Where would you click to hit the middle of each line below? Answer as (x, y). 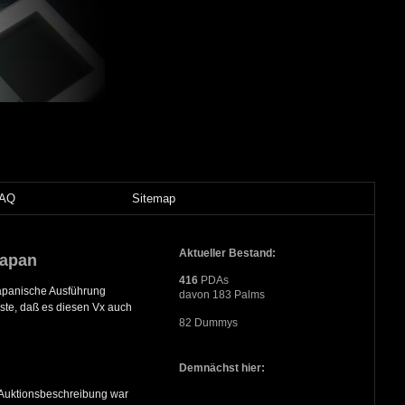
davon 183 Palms (221, 295)
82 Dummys (208, 323)
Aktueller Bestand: (227, 254)
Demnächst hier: (221, 368)
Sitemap (154, 199)
